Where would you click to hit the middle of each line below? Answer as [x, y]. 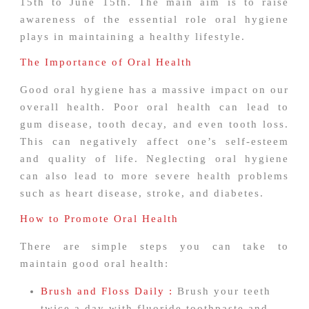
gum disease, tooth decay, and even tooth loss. [154, 124]
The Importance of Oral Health [106, 62]
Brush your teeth [222, 291]
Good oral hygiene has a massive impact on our [154, 90]
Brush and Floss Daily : [107, 291]
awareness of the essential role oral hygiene [154, 20]
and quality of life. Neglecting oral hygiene [154, 159]
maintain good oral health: [94, 264]
